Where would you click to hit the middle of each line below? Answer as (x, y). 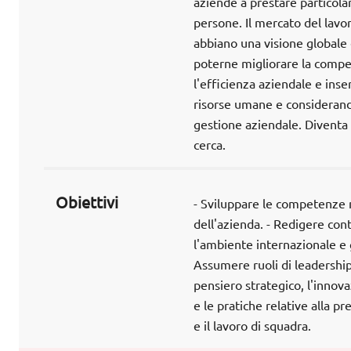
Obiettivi (87, 203)
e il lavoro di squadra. (252, 326)
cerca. (209, 145)
